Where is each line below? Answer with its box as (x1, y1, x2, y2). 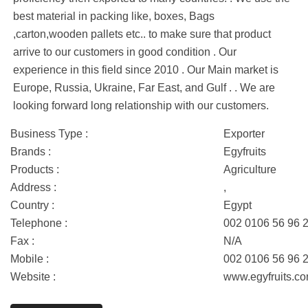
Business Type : (10, 128, 88, 140)
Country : (10, 199, 54, 211)
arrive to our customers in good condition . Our (13, 46, 236, 58)
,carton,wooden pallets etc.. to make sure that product (13, 28, 271, 40)
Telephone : (10, 217, 67, 229)
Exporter (223, 128, 265, 140)
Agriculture (223, 164, 276, 175)
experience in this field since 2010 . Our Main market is (13, 64, 278, 76)
